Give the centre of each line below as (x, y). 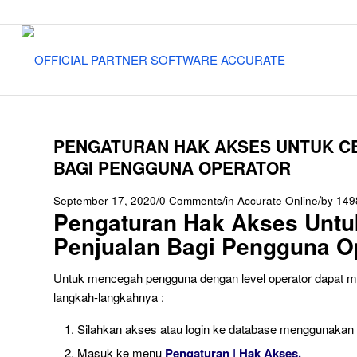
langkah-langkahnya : (109, 296)
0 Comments (191, 200)
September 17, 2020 (105, 200)
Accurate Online (278, 200)
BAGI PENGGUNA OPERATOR (172, 167)
